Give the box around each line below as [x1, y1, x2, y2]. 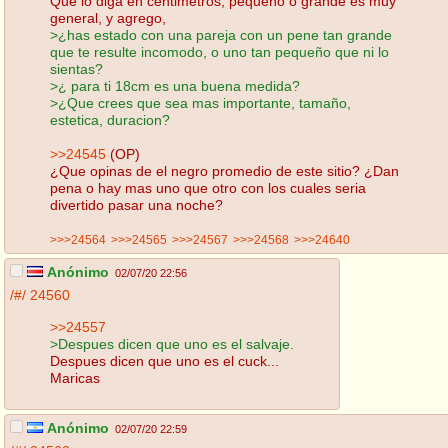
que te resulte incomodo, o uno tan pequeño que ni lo [50, 43, 389, 60]
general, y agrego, [50, 9, 166, 26]
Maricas [50, 369, 100, 386]
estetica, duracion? [50, 111, 170, 128]
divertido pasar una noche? [50, 196, 223, 213]
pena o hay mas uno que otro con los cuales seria [50, 179, 366, 196]
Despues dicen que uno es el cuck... [50, 352, 279, 369]
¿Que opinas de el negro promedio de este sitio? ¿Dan [50, 162, 399, 179]
